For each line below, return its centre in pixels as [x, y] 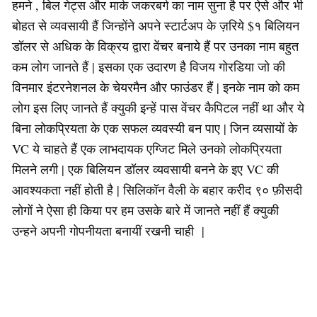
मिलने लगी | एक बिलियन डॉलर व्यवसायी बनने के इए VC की [145, 169]
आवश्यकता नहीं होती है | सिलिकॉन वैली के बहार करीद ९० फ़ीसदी [157, 189]
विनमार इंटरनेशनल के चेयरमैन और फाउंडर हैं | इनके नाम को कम [156, 87]
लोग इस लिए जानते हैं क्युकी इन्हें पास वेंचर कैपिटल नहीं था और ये [158, 107]
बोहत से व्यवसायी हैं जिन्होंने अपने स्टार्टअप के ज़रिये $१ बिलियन [156, 25]
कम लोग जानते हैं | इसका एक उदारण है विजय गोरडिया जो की [149, 66]
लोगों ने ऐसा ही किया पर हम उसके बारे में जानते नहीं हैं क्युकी [145, 210]
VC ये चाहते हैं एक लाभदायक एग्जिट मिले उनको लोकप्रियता [147, 148]
